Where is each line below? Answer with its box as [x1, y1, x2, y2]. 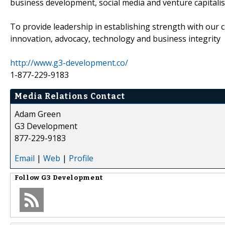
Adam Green [15, 108, 61, 120]
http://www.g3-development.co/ [10, 57, 128, 68]
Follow [15, 173, 41, 182]
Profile [69, 152, 93, 164]
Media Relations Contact [15, 91, 125, 101]
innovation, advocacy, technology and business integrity [10, 33, 220, 44]
